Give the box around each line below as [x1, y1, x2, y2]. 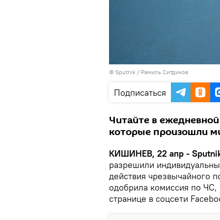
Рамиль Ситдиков [141, 68, 188, 76]
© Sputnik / [109, 68, 141, 76]
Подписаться [114, 87, 166, 98]
